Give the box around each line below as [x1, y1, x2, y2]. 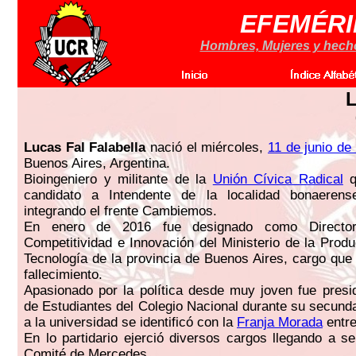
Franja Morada [237, 315, 323, 330]
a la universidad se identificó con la [24, 315, 237, 330]
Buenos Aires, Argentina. [24, 156, 170, 171]
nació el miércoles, [145, 140, 269, 155]
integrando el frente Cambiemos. [24, 203, 217, 219]
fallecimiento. [24, 267, 103, 282]
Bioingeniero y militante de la [24, 172, 213, 187]
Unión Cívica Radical [212, 172, 343, 187]
